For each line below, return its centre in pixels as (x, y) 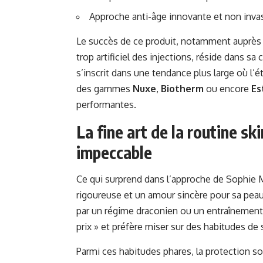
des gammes (104, 89)
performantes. (106, 105)
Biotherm (182, 89)
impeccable (114, 153)
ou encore (227, 89)
